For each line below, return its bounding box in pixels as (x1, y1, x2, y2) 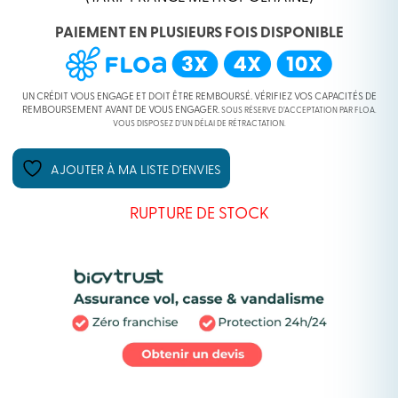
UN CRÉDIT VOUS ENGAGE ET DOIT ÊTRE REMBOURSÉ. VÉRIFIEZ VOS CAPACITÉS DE (21, 92, 377, 103)
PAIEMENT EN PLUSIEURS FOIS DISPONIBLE (54, 26, 344, 42)
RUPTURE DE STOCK (129, 206, 269, 224)
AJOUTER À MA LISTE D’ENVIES (51, 164, 222, 179)
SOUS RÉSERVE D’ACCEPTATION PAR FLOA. (220, 107, 377, 115)
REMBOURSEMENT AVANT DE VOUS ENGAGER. (21, 106, 221, 116)
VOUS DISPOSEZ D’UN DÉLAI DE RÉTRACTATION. (112, 120, 286, 129)
